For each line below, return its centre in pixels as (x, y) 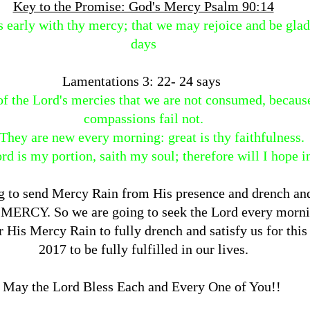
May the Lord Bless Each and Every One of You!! (143, 286)
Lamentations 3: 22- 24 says (143, 81)
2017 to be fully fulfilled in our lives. (143, 249)
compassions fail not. (143, 118)
